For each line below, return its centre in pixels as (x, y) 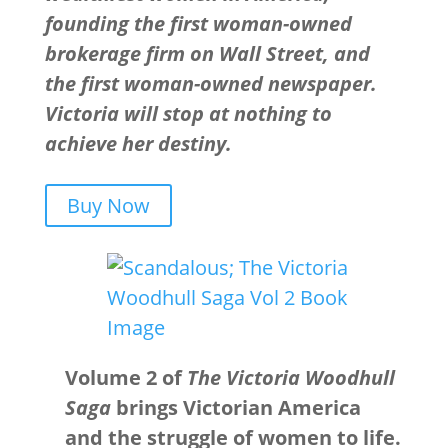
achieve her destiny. (138, 143)
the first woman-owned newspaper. (210, 83)
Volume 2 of (125, 377)
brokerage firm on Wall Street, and (207, 53)
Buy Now (108, 205)
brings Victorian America (235, 407)
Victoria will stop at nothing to (188, 113)
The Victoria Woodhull (290, 377)
